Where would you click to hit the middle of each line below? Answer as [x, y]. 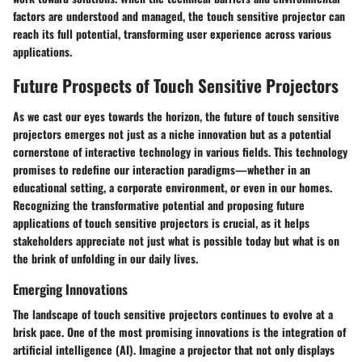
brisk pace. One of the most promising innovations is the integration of [179, 331]
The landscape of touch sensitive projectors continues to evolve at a [173, 314]
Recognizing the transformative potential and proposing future [159, 204]
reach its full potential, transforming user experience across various [172, 34]
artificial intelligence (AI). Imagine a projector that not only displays [174, 349]
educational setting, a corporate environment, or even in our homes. [173, 187]
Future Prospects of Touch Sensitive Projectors [176, 86]
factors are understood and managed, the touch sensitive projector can [179, 16]
